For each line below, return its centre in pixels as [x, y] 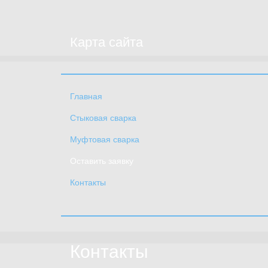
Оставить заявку [102, 161]
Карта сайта [106, 42]
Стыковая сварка [103, 118]
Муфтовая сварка [105, 139]
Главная [86, 96]
